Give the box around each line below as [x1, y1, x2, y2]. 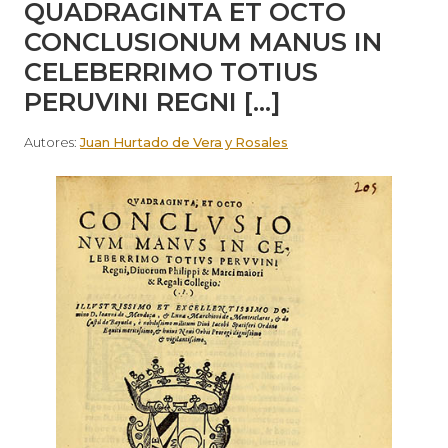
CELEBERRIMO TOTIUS [24, 57, 318, 87]
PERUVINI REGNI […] [24, 87, 281, 117]
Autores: [24, 134, 80, 150]
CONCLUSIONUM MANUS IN [24, 27, 382, 57]
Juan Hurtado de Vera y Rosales [80, 134, 288, 150]
